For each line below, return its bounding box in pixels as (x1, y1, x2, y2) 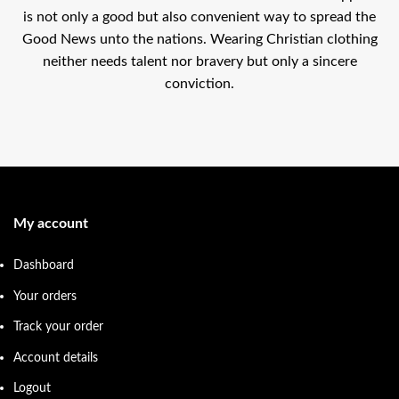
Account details (13, 350, 98, 364)
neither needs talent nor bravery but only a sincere (42, 53, 357, 69)
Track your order (13, 320, 103, 334)
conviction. (165, 76, 234, 91)
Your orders (13, 289, 77, 303)
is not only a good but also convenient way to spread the (23, 9, 376, 24)
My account (13, 216, 88, 231)
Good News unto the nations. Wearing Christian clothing (21, 31, 378, 46)
